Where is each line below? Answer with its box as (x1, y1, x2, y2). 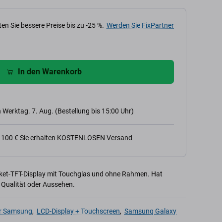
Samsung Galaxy (124, 207, 176, 215)
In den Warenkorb (17, 67, 82, 76)
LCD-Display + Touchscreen (37, 207, 120, 215)
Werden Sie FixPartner (107, 21, 174, 29)
